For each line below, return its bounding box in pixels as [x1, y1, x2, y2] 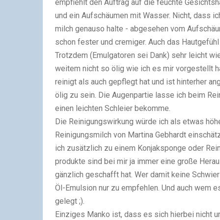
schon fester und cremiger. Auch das [55, 37, 182, 47]
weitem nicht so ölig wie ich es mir [55, 63, 176, 73]
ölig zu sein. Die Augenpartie [55, 90, 155, 100]
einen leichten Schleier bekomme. [55, 103, 170, 113]
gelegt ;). [55, 196, 86, 206]
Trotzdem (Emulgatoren [55, 50, 137, 60]
